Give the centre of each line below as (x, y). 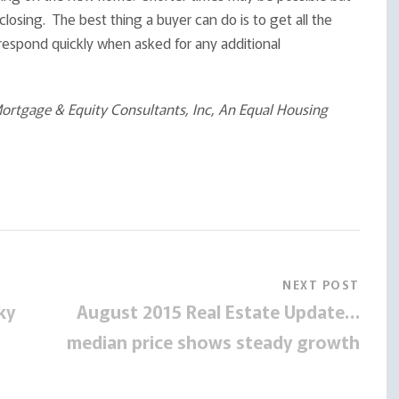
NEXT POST (321, 284)
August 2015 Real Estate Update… (218, 311)
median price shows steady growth (213, 341)
